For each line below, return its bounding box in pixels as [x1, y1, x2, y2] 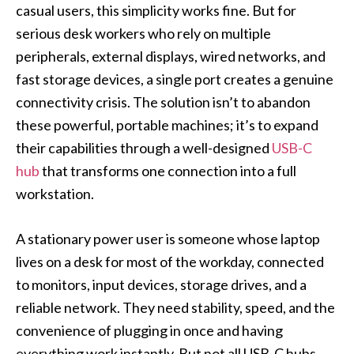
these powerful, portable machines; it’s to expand [16, 116, 318, 134]
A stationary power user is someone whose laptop [16, 230, 320, 248]
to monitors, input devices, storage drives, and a [16, 276, 307, 294]
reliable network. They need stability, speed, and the [16, 299, 335, 317]
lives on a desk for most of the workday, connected [16, 253, 324, 271]
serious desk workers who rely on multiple [16, 24, 271, 43]
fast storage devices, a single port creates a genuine [16, 70, 333, 88]
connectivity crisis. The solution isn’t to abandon [16, 93, 311, 111]
